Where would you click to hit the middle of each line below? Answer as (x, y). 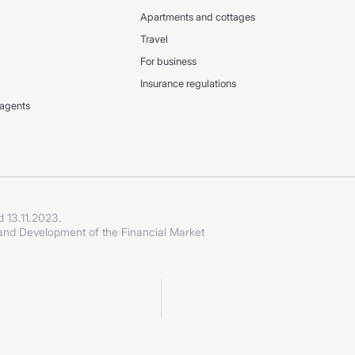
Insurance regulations (188, 84)
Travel (154, 39)
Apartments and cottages (198, 17)
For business (168, 61)
